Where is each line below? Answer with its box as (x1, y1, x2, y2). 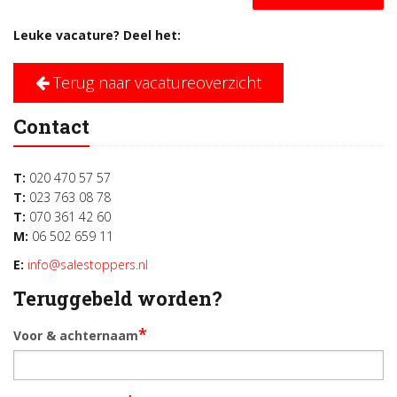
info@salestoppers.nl (27, 256, 148, 274)
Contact (13, 113, 90, 140)
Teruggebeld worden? (13, 285, 222, 312)
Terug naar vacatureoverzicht (49, 72, 261, 94)
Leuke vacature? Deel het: (13, 27, 184, 44)
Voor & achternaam (13, 327, 138, 345)
